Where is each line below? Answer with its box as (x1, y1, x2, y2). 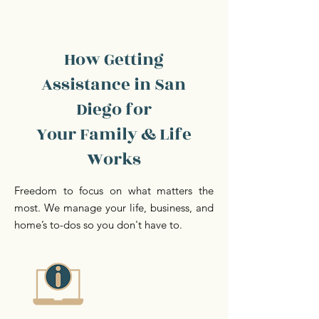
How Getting (63, 47, 164, 73)
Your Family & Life (36, 122, 192, 147)
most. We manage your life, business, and (14, 201, 214, 214)
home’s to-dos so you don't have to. (14, 218, 182, 231)
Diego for (75, 97, 152, 122)
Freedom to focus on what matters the (14, 184, 214, 197)
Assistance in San (41, 72, 186, 98)
